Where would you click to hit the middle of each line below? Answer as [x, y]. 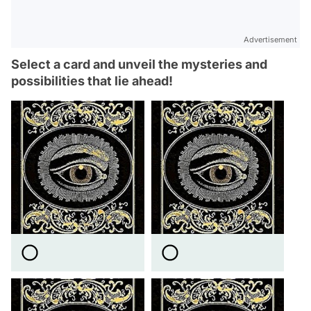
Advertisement [270, 40]
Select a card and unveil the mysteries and [139, 64]
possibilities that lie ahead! [92, 81]
